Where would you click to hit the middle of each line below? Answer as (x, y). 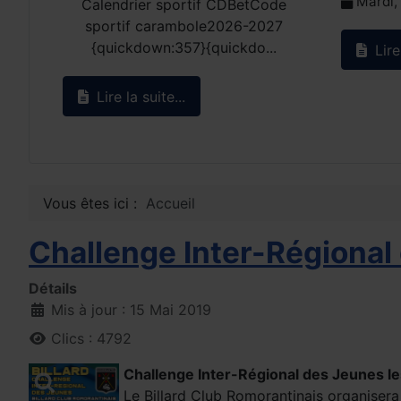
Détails (53, 289)
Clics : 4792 (91, 339)
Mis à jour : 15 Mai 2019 (131, 310)
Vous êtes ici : (94, 204)
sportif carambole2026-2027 (183, 26)
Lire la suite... (138, 96)
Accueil (171, 204)
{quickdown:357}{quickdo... (183, 48)
